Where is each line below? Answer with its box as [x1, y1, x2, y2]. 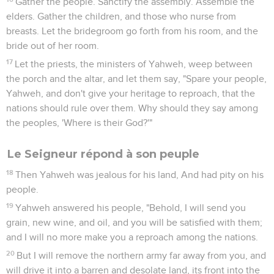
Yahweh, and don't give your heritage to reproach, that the [6, 88, 255, 98]
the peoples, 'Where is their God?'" [6, 117, 152, 128]
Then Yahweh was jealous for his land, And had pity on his [15, 169, 264, 180]
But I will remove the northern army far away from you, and [17, 250, 267, 261]
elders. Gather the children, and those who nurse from [6, 11, 236, 21]
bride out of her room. [6, 40, 99, 51]
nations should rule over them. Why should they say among [6, 103, 258, 113]
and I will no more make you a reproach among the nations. [6, 232, 258, 242]
